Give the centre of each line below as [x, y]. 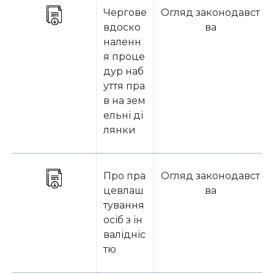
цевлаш [124, 191]
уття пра [124, 86]
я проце [124, 57]
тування [124, 205]
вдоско [122, 27]
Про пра [124, 176]
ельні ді [123, 115]
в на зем [124, 101]
